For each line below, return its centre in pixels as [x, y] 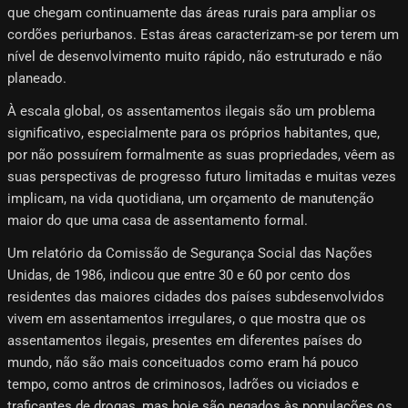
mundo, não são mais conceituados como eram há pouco [183, 363]
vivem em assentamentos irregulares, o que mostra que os [187, 319]
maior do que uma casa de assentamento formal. [158, 221]
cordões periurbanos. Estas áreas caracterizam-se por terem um [203, 35]
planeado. [37, 79]
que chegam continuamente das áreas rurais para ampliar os [192, 13]
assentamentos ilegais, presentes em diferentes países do [185, 341]
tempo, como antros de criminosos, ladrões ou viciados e [183, 385]
